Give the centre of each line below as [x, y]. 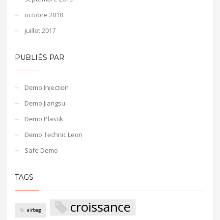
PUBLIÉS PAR [40, 57]
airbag [34, 210]
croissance [100, 206]
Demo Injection [47, 87]
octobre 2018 [44, 14]
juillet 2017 [40, 30]
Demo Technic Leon [54, 134]
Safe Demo [41, 150]
